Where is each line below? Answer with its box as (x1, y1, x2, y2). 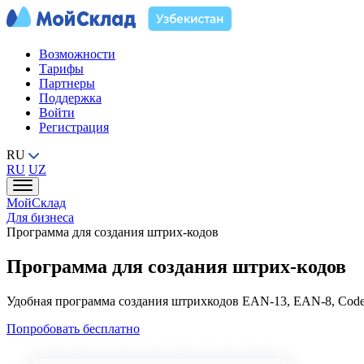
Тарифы (39, 62, 84, 76)
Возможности (39, 47, 115, 61)
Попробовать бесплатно (6, 321, 140, 336)
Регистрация (39, 120, 109, 134)
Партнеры (39, 76, 95, 90)
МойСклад (6, 196, 66, 210)
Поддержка (39, 91, 102, 105)
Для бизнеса (6, 210, 74, 224)
